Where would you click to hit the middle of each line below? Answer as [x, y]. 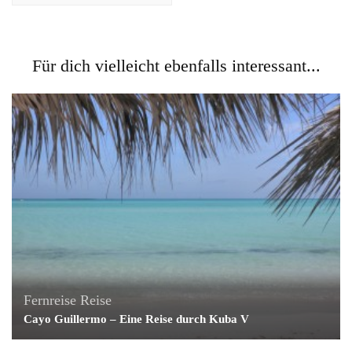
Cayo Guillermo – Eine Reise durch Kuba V [136, 319]
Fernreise [50, 301]
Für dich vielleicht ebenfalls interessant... [176, 66]
